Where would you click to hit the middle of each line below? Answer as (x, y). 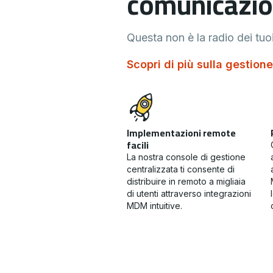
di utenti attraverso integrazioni (189, 193)
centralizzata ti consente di (181, 169)
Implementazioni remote (181, 133)
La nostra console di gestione (186, 157)
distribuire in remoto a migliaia (186, 181)
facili (138, 145)
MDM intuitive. (154, 206)
